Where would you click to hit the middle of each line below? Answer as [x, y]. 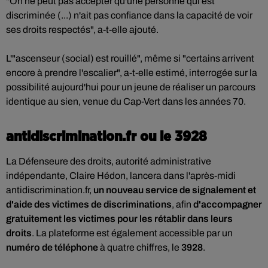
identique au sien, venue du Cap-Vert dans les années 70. [126, 101]
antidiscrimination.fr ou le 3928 [106, 137]
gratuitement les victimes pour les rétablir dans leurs [119, 219]
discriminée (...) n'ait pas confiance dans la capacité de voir [129, 15]
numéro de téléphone [52, 247]
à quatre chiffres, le [140, 247]
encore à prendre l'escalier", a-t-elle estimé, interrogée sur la [132, 73]
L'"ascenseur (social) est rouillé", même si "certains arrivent [130, 58]
